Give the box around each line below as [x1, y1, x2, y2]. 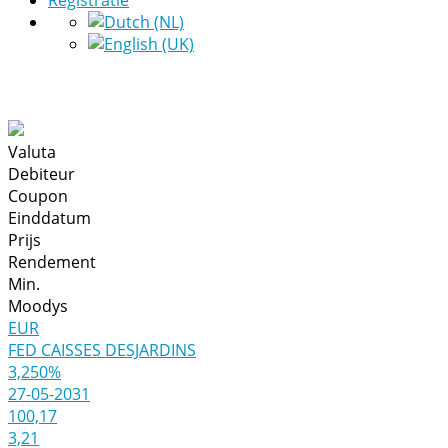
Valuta [8, 141, 60, 163]
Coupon [8, 185, 72, 207]
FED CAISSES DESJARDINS [8, 339, 196, 361]
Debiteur [8, 163, 79, 185]
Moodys [8, 295, 72, 317]
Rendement [8, 251, 100, 273]
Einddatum [8, 207, 95, 229]
